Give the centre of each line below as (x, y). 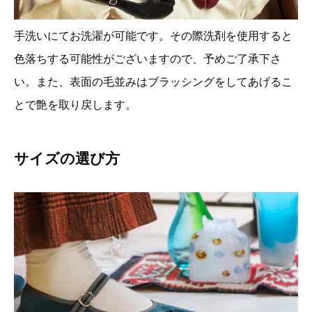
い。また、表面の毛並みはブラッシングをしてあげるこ (153, 82)
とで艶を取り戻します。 (75, 105)
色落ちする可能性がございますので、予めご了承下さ (148, 59)
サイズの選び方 (67, 159)
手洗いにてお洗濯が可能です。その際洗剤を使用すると (153, 36)
